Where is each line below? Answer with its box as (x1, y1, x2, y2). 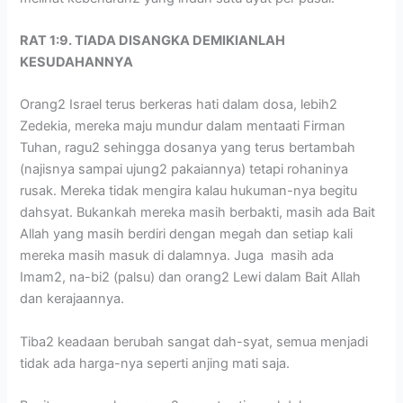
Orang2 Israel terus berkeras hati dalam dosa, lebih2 (20, 96, 338, 113)
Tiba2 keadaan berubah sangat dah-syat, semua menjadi (20, 333, 369, 350)
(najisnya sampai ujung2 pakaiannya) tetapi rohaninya (20, 161, 349, 178)
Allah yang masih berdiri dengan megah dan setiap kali (20, 226, 354, 243)
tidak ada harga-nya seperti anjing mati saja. (20, 354, 291, 372)
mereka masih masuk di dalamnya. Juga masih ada (20, 247, 335, 264)
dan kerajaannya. (20, 291, 125, 308)
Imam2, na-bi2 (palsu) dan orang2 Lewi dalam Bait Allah (20, 269, 362, 286)
